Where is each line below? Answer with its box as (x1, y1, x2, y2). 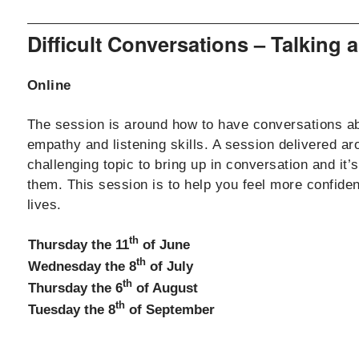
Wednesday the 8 (27, 258, 136, 274)
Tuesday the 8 (27, 301, 115, 317)
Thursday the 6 (27, 280, 123, 296)
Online (26, 77, 71, 93)
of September (124, 301, 215, 317)
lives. (26, 196, 62, 212)
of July (145, 258, 193, 274)
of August (131, 280, 198, 296)
